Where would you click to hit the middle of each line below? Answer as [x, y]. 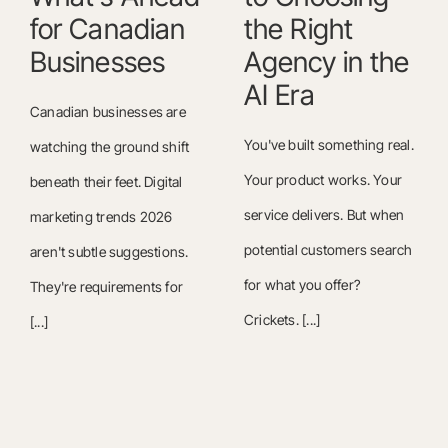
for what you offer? [302, 284]
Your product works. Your [323, 179]
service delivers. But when [324, 214]
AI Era [279, 94]
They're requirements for [106, 286]
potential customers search [328, 249]
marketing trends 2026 [101, 216]
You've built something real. [329, 144]
